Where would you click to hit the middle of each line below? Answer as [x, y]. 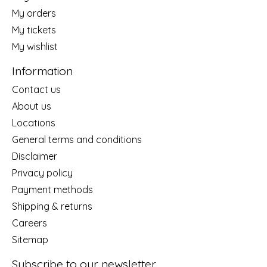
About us [32, 106]
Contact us [36, 90]
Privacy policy [42, 173]
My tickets [34, 30]
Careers [30, 223]
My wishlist [35, 46]
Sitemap [30, 240]
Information [42, 71]
